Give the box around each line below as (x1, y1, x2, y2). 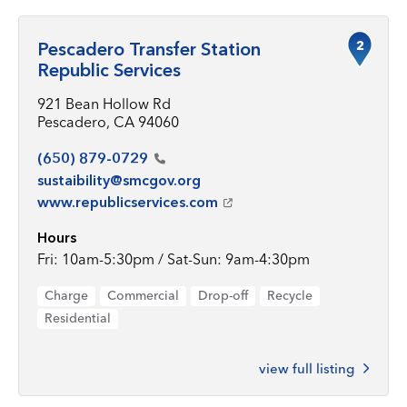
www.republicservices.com (37, 193, 218, 211)
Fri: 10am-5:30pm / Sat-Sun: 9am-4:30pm (37, 250, 310, 268)
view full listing (259, 360, 354, 377)
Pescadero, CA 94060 (37, 113, 179, 131)
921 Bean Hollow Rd (37, 94, 171, 113)
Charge (45, 287, 88, 303)
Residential (45, 310, 111, 326)
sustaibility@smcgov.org (37, 171, 201, 189)
